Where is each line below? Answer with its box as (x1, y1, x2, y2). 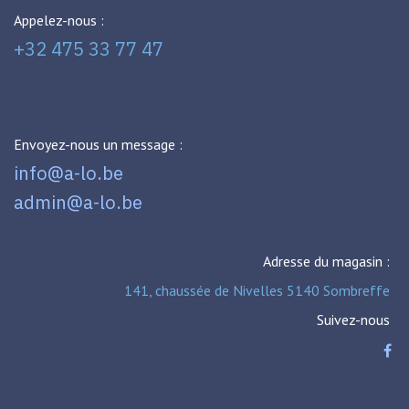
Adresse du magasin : (262, 252, 390, 271)
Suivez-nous (316, 310, 390, 330)
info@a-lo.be (14, 161, 128, 186)
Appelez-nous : (14, 11, 104, 30)
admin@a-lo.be (14, 190, 142, 215)
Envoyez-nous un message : (14, 135, 183, 154)
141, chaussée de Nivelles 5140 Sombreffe (123, 281, 390, 300)
